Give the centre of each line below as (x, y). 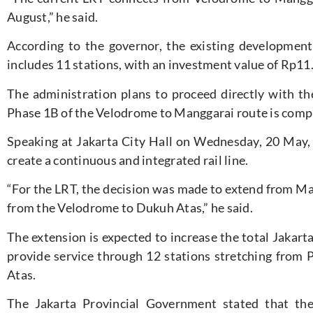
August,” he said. (53, 16)
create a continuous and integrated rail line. (128, 160)
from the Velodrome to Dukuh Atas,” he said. (130, 208)
